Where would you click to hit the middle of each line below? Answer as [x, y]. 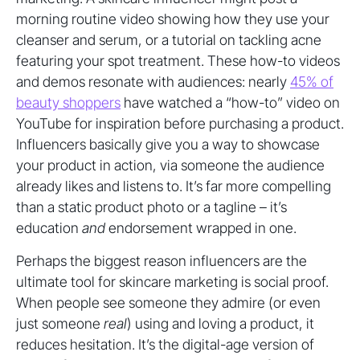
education [49, 228]
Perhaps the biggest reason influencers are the [162, 261]
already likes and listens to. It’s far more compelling [174, 186]
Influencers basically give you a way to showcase [168, 144]
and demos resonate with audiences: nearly [153, 82]
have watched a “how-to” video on [230, 102]
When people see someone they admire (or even [168, 303]
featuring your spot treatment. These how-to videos [178, 61]
